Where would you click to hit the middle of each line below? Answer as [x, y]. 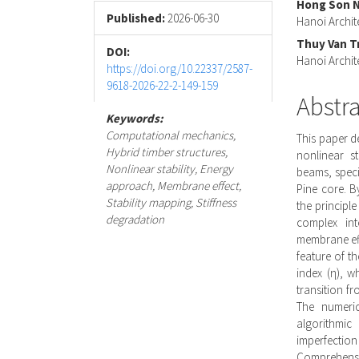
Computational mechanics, [171, 135]
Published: [137, 18]
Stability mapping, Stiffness [171, 203]
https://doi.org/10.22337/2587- [179, 69]
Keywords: [135, 119]
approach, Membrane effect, [173, 186]
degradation [135, 220]
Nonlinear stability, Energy [169, 169]
